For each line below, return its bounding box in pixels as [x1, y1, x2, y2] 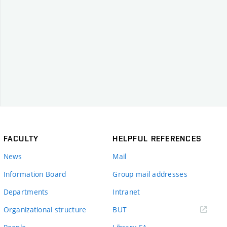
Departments [3, 187, 49, 197]
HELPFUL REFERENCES [112, 134, 202, 143]
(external [126, 204, 157, 214]
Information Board [3, 169, 66, 179]
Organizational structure [3, 205, 87, 214]
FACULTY [3, 134, 39, 143]
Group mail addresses [112, 169, 187, 179]
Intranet [112, 187, 140, 197]
